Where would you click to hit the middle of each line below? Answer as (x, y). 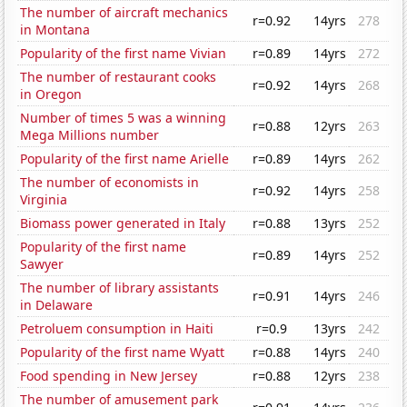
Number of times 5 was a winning (124, 118)
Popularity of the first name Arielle (125, 159)
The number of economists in (110, 183)
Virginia (44, 200)
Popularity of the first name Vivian (124, 54)
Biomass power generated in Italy (123, 223)
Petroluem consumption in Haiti (117, 329)
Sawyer (42, 264)
